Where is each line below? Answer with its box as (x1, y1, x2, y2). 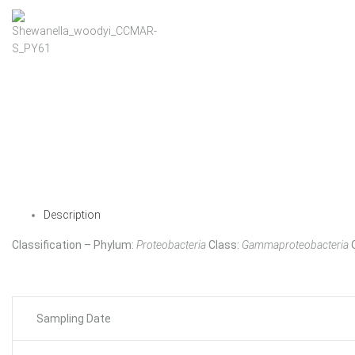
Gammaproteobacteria (242, 239, 349, 251)
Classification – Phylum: (12, 239, 134, 251)
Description (44, 208, 101, 221)
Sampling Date (36, 312, 111, 325)
